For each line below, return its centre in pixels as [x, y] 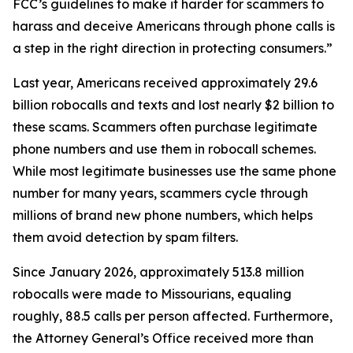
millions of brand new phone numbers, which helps [163, 215]
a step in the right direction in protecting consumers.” [173, 48]
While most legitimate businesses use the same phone [175, 171]
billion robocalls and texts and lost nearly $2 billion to [173, 105]
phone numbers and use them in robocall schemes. [164, 149]
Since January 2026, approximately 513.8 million [158, 272]
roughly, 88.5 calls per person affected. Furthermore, [173, 316]
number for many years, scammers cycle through [160, 193]
